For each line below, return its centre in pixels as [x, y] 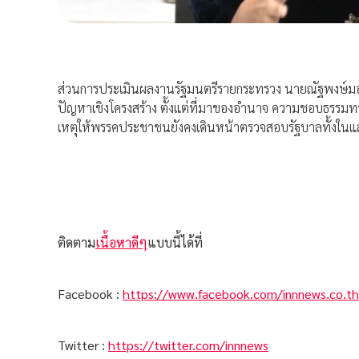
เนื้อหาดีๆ [121, 243]
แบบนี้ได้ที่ [175, 243]
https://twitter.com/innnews [188, 345]
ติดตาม [77, 243]
